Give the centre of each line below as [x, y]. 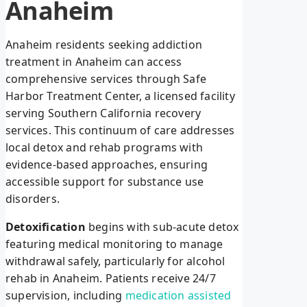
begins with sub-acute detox [162, 227]
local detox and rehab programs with [104, 148]
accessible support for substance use [105, 182]
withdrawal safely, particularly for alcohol [115, 261]
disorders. [33, 199]
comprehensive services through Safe [106, 79]
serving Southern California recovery [103, 113]
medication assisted [178, 296]
